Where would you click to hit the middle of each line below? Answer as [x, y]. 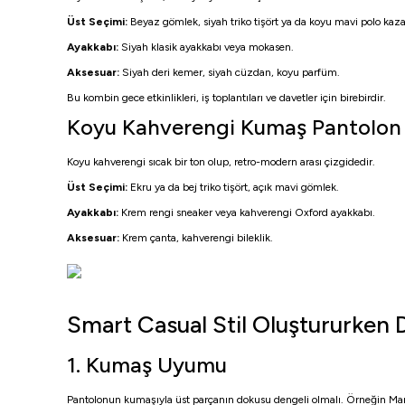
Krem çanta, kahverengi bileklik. [196, 238]
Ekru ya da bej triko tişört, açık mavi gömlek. [233, 187]
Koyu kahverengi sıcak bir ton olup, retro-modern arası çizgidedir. [221, 162]
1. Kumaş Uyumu [147, 365]
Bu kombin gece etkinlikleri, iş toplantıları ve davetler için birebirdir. [226, 98]
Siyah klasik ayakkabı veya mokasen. [206, 47]
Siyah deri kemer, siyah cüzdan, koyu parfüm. [230, 72]
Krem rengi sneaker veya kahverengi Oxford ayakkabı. [247, 212]
